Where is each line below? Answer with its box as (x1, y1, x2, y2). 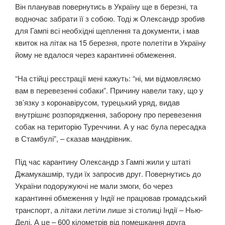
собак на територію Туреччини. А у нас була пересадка (15, 121, 206, 132)
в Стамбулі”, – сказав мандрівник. (15, 133, 132, 144)
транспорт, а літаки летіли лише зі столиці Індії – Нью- (15, 204, 203, 215)
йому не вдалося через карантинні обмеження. (15, 49, 176, 60)
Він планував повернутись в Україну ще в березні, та (15, 1, 197, 12)
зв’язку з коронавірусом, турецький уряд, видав (15, 96, 180, 107)
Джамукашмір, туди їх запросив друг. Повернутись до (15, 168, 201, 179)
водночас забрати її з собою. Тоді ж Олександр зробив (15, 13, 205, 24)
